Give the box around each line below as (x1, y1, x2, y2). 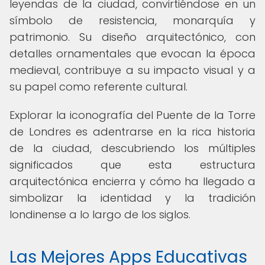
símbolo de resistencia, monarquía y (9, 13, 256, 28)
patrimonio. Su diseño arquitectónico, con (9, 30, 256, 44)
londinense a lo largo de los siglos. (9, 207, 190, 222)
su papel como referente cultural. (9, 79, 188, 94)
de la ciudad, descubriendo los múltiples (9, 141, 256, 156)
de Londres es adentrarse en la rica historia (9, 124, 256, 139)
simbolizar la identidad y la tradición (9, 190, 256, 205)
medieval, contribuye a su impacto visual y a (9, 63, 256, 77)
